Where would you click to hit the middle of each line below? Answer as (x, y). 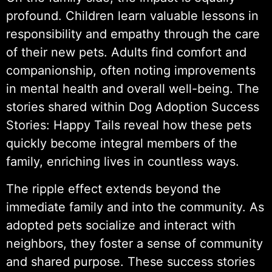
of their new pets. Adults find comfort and (126, 53)
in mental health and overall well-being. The (133, 89)
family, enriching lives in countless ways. (123, 162)
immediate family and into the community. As (135, 207)
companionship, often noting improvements (131, 71)
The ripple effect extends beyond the (114, 189)
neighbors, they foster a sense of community (134, 243)
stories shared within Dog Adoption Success (133, 107)
